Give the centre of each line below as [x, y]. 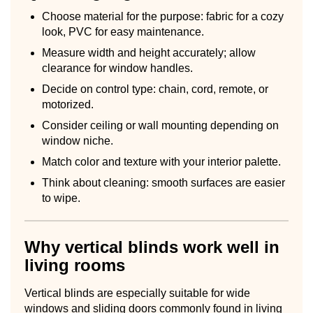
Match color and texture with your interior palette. [161, 161]
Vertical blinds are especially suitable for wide [137, 293]
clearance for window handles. [117, 68]
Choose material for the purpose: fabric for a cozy [163, 16]
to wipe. [61, 198]
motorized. [68, 104]
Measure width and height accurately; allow [149, 52]
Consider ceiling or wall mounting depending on [160, 125]
